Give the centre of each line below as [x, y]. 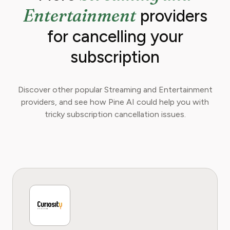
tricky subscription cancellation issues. [115, 114]
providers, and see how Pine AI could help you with [115, 102]
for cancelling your [115, 36]
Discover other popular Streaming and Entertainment [115, 90]
